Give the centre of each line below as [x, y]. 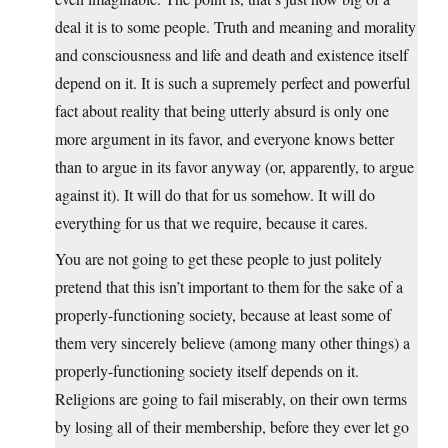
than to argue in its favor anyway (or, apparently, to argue [234, 167]
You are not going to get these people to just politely [218, 259]
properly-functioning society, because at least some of [223, 315]
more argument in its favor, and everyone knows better [224, 139]
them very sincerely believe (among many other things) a [232, 343]
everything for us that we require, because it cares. [211, 223]
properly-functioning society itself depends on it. [207, 371]
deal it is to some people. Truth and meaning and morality [235, 27]
